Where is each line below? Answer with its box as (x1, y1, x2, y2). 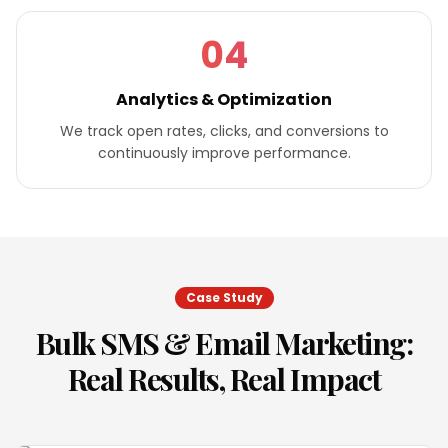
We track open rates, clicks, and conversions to (59, 121, 389, 141)
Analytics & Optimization (116, 88, 332, 111)
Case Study (185, 289, 263, 306)
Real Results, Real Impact (67, 359, 381, 399)
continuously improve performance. (97, 143, 351, 163)
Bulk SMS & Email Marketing (35, 323, 406, 363)
